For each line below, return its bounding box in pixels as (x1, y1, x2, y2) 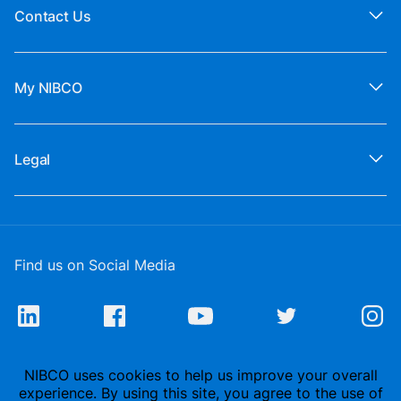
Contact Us (14, 7, 91, 26)
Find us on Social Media (14, 256, 175, 275)
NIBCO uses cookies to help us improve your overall (23, 366, 378, 385)
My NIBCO (14, 79, 82, 98)
